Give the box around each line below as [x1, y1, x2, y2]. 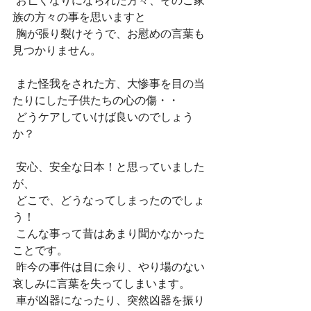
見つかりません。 [12, 42, 101, 58]
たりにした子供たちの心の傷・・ [12, 92, 179, 108]
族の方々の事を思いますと [12, 9, 146, 24]
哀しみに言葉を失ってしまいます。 [12, 276, 190, 291]
